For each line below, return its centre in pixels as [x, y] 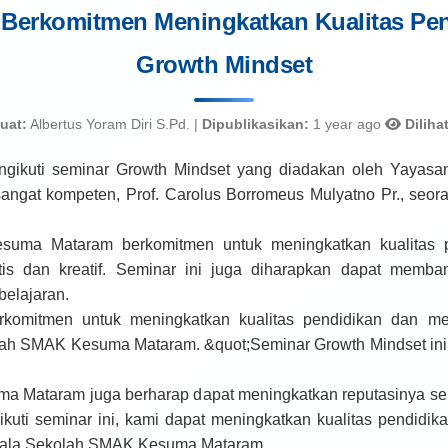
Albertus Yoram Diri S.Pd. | [114, 123]
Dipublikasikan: [255, 123]
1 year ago [347, 123]
